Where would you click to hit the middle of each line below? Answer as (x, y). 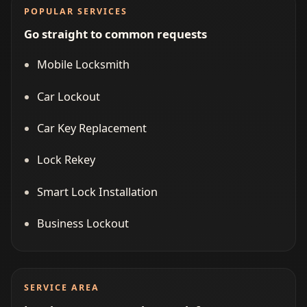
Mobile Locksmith (83, 65)
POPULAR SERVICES (75, 12)
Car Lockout (68, 96)
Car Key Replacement (91, 128)
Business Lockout (83, 224)
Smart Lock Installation (97, 192)
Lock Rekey (66, 160)
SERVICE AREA (61, 288)
